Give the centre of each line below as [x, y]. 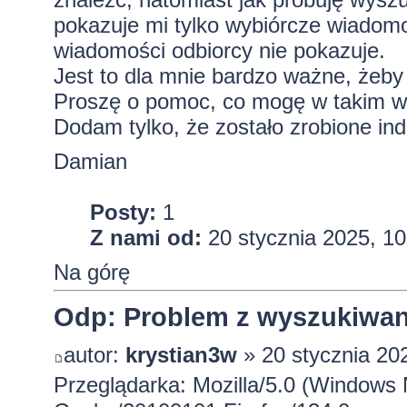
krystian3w [181, 355]
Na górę [91, 272]
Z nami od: [145, 238]
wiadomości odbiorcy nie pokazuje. [219, 50]
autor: [94, 355]
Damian [90, 161]
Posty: [123, 212]
